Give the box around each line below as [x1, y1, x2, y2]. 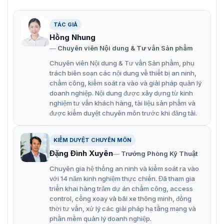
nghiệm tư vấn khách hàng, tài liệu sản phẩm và [49, 98, 195, 107]
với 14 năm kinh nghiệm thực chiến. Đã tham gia [49, 174, 195, 182]
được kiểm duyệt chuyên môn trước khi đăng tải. [49, 108, 197, 117]
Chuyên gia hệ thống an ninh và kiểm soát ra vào [49, 164, 199, 172]
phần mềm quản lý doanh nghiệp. [49, 214, 151, 222]
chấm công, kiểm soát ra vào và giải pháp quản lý [49, 78, 201, 87]
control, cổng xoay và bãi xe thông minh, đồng [49, 194, 191, 202]
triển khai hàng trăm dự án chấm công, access [49, 184, 193, 192]
